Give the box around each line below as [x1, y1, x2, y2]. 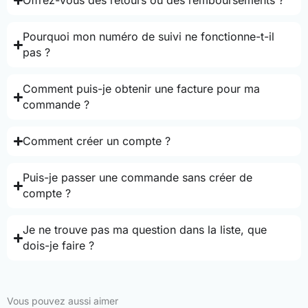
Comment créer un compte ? [23, 134, 171, 148]
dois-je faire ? [23, 239, 95, 253]
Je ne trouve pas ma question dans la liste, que [23, 223, 267, 237]
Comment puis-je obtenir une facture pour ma [23, 82, 261, 96]
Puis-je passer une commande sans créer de [23, 170, 253, 185]
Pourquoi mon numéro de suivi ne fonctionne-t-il [23, 30, 275, 44]
